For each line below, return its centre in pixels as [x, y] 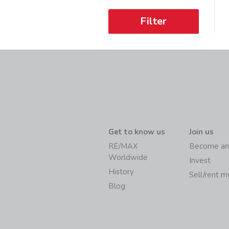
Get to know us [137, 132]
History [121, 172]
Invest [200, 161]
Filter [154, 21]
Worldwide [128, 158]
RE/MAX [123, 146]
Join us [202, 132]
